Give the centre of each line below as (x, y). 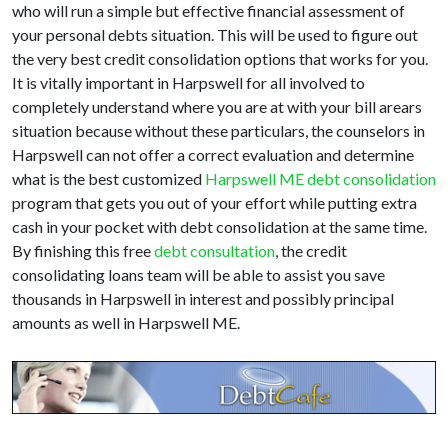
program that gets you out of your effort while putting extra (214, 203)
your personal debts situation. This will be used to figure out (215, 35)
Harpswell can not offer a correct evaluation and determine (213, 155)
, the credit (311, 251)
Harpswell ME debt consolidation (320, 179)
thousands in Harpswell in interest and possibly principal (203, 299)
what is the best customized (108, 179)
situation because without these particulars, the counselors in (218, 131)
